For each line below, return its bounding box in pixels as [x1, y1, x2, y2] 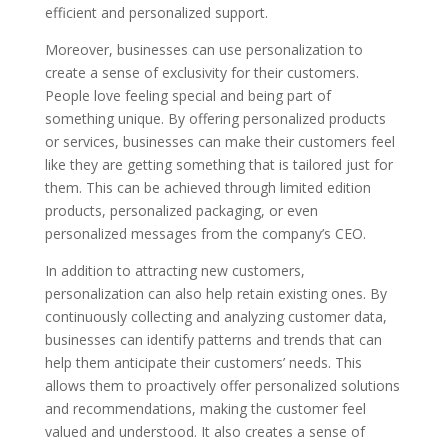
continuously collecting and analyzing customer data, [44, 307, 387, 326]
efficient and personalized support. [44, 3, 268, 22]
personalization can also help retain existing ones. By [44, 284, 387, 303]
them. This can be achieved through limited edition [44, 178, 371, 197]
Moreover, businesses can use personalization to [44, 40, 363, 59]
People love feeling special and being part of [44, 86, 331, 105]
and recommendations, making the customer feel [44, 399, 366, 418]
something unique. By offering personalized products [44, 109, 386, 128]
